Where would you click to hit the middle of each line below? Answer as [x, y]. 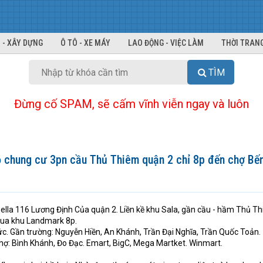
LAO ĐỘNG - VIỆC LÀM [166, 43]
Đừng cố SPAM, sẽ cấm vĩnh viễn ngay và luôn [131, 104]
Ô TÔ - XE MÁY [85, 43]
